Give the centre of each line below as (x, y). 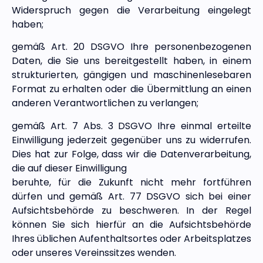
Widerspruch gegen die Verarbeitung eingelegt (131, 10)
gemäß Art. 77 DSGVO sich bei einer (160, 196)
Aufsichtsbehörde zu (65, 210)
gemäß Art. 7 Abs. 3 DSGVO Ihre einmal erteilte (131, 126)
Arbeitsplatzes (218, 238)
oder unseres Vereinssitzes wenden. (94, 252)
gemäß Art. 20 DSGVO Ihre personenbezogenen (131, 47)
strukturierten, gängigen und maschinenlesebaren (131, 75)
